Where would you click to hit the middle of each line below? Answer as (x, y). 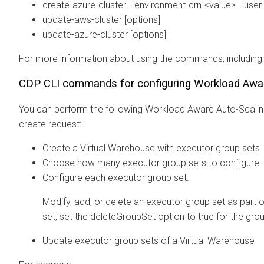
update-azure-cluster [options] (104, 34)
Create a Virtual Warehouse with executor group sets (151, 148)
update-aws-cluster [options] (101, 19)
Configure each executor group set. (116, 177)
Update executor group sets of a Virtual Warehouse (148, 240)
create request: (50, 124)
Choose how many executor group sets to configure (151, 163)
